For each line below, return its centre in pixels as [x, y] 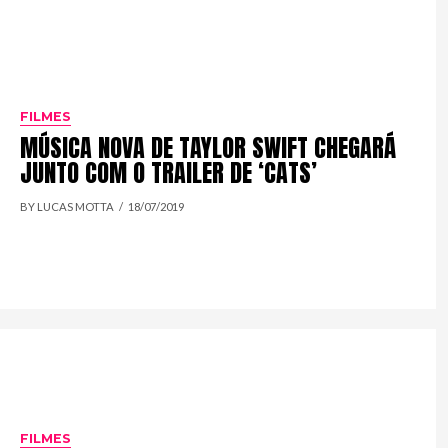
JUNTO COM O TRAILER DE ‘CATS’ [169, 173]
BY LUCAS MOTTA [67, 207]
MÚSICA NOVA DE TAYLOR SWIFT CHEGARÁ [208, 148]
